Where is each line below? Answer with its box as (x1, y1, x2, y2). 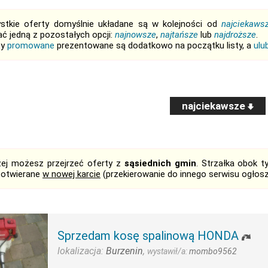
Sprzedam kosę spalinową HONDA (57, 229, 239, 243)
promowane (7, 40, 54, 51)
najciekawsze (182, 100, 248, 112)
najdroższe (214, 29, 256, 40)
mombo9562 (189, 246, 237, 256)
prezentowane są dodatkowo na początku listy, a (54, 40, 254, 51)
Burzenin (106, 245, 143, 257)
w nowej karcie (42, 169, 100, 179)
